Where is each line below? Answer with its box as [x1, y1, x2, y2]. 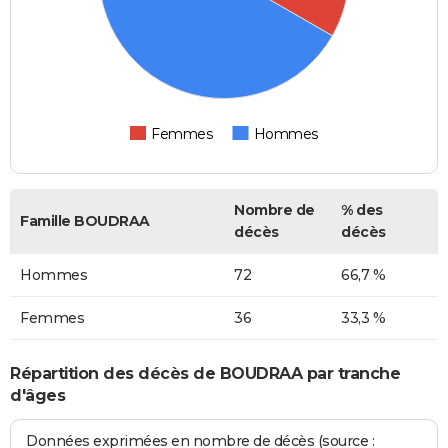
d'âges [10, 385, 65, 405]
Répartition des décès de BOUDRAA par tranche [10, 363, 400, 383]
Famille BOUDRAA [20, 212, 150, 231]
